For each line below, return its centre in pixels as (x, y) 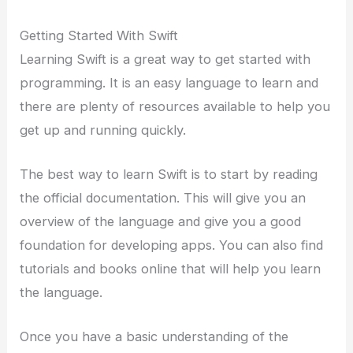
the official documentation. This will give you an (163, 197)
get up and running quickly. (103, 130)
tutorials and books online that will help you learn (171, 268)
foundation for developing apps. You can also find (172, 245)
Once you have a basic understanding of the (154, 337)
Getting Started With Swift (99, 35)
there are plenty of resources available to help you (175, 106)
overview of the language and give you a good (161, 221)
